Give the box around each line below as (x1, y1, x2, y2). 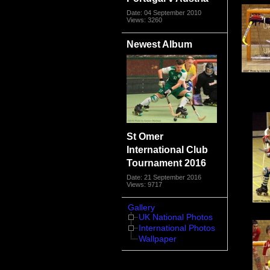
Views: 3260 (127, 16, 163, 24)
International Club (127, 144, 209, 155)
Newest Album (127, 38, 193, 49)
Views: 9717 (127, 180, 163, 188)
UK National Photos (139, 212, 213, 222)
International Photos (139, 223, 216, 233)
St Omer (127, 131, 164, 142)
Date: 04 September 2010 (127, 8, 202, 16)
